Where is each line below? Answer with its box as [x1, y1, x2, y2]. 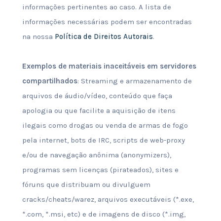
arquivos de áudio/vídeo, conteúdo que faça [22, 91, 172, 100]
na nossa [22, 32, 55, 41]
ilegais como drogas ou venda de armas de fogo [22, 121, 188, 130]
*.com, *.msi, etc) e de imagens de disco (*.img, [22, 210, 185, 219]
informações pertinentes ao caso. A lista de [22, 2, 171, 11]
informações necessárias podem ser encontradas [22, 17, 192, 26]
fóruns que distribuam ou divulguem [22, 180, 150, 189]
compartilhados [22, 76, 77, 85]
